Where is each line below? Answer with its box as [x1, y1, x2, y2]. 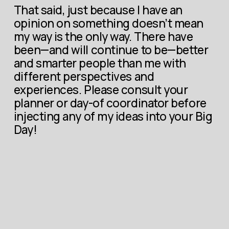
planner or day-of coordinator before [13, 95, 207, 111]
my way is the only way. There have [13, 28, 193, 44]
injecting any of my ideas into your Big [13, 108, 213, 124]
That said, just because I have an [13, 2, 183, 18]
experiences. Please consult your [13, 81, 188, 98]
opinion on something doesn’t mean [13, 15, 204, 31]
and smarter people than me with [13, 55, 186, 71]
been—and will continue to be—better [13, 41, 209, 58]
